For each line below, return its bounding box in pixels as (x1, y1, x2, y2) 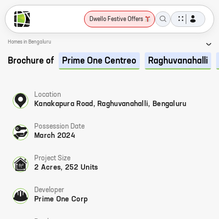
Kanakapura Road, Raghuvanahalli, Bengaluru (34, 100, 187, 108)
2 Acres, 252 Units (34, 164, 98, 171)
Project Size (34, 155, 70, 162)
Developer (34, 187, 64, 194)
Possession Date (34, 123, 85, 130)
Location (34, 91, 61, 98)
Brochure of (8, 56, 54, 66)
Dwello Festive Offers (89, 17, 143, 22)
